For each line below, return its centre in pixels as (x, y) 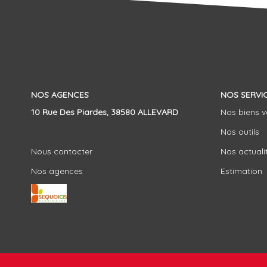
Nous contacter (62, 151)
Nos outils (240, 132)
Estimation (241, 171)
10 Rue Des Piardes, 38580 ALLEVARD (105, 112)
